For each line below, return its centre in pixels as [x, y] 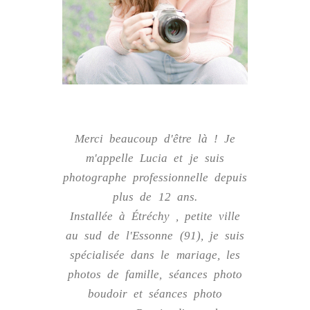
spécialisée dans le [123, 255]
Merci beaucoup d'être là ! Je [155, 138]
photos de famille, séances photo [155, 274]
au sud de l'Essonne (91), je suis [155, 235]
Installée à [100, 216]
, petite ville [205, 216]
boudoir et [118, 293]
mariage [197, 255]
